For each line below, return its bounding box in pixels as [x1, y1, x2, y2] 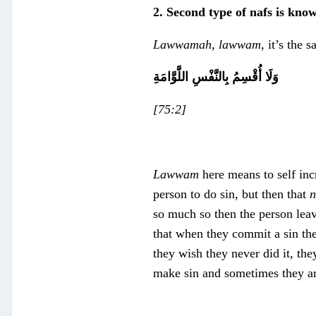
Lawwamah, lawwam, [153, 37, 265, 52]
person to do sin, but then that [153, 187, 310, 202]
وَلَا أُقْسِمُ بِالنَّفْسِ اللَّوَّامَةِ [153, 70, 279, 85]
